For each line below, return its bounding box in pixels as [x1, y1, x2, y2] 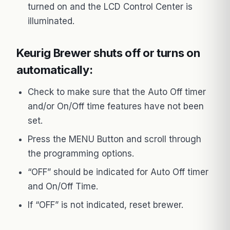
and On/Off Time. [28, 181, 98, 191]
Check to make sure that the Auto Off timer [28, 86, 206, 97]
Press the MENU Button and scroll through [28, 133, 201, 144]
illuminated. [28, 15, 74, 26]
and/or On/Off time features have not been [28, 101, 204, 111]
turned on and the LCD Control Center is [28, 1, 193, 12]
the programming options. [28, 148, 134, 159]
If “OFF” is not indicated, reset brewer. [28, 199, 183, 210]
